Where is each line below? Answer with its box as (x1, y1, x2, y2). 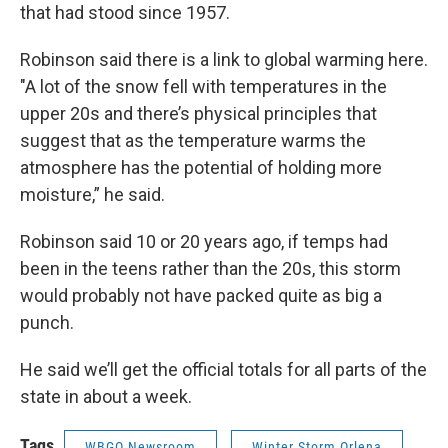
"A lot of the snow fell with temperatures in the (20, 76, 387, 98)
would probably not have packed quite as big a (20, 285, 382, 307)
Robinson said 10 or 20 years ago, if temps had (20, 231, 388, 253)
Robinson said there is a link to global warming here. (20, 49, 428, 71)
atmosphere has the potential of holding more (20, 157, 382, 179)
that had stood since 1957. (20, 2, 230, 24)
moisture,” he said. (20, 184, 165, 206)
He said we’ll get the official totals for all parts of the (20, 359, 427, 381)
